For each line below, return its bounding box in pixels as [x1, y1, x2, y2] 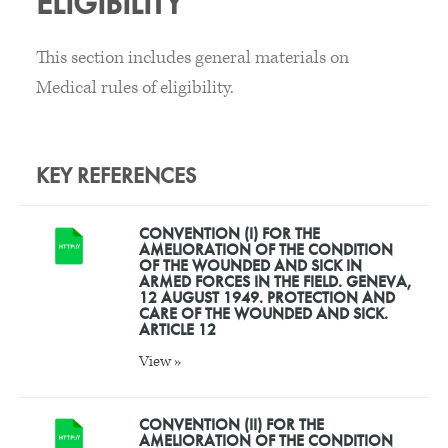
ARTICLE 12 [138, 318, 216, 340]
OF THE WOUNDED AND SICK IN [138, 254, 362, 276]
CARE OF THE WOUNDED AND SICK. [138, 302, 388, 324]
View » [138, 352, 182, 372]
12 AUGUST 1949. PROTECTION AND [138, 286, 395, 308]
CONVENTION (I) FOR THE [138, 222, 320, 244]
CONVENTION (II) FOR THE [138, 413, 324, 435]
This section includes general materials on [35, 45, 349, 69]
